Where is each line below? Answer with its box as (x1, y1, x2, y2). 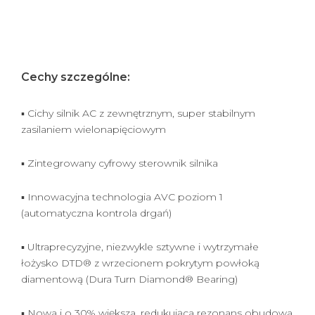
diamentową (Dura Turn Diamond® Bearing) (21, 273, 238, 285)
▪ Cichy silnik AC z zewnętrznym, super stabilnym (21, 107, 255, 120)
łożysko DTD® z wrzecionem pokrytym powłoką (21, 257, 259, 269)
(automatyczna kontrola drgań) (21, 207, 172, 219)
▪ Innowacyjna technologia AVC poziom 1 (21, 191, 223, 203)
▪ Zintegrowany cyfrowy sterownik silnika (21, 157, 218, 169)
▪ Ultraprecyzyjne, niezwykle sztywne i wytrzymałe (21, 240, 259, 253)
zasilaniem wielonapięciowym (21, 123, 166, 136)
